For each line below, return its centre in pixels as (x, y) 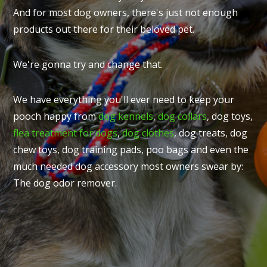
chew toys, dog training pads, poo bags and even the (131, 150)
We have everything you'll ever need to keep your (124, 100)
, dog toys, (230, 116)
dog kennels (126, 116)
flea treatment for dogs (66, 133)
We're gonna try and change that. (88, 64)
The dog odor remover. (65, 183)
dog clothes (148, 133)
